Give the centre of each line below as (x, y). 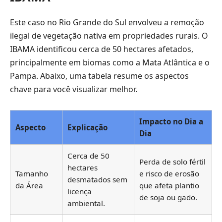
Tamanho (32, 174)
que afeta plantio (169, 186)
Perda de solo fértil (172, 162)
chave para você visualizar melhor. (74, 89)
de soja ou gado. (168, 197)
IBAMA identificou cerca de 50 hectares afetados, (102, 49)
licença (80, 192)
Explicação (87, 128)
